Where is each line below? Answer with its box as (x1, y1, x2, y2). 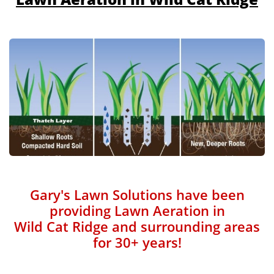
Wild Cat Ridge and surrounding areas (14, 217, 260, 235)
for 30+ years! (92, 233, 182, 251)
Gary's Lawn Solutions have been (29, 185, 245, 204)
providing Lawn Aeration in (49, 201, 225, 220)
